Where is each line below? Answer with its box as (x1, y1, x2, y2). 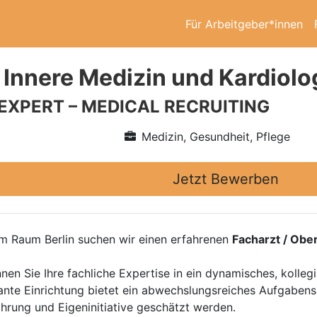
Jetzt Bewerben (173, 171, 279, 188)
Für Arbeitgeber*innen (185, 16, 303, 31)
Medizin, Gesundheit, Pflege (141, 129, 290, 144)
